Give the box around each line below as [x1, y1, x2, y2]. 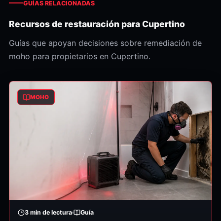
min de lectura [30, 208, 72, 216]
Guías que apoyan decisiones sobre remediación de [8, 37, 202, 48]
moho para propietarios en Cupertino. [8, 51, 150, 61]
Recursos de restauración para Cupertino [8, 18, 185, 29]
